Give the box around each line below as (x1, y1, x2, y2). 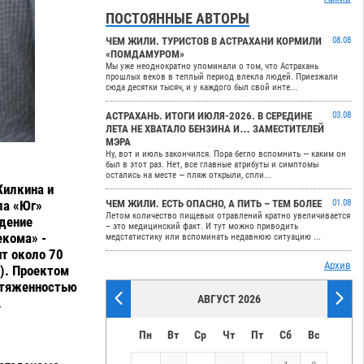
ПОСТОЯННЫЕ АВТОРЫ (106, 10, 250, 28)
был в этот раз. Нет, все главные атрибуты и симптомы (106, 159, 319, 171)
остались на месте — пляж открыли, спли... (106, 170, 272, 181)
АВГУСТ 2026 (197, 292, 262, 306)
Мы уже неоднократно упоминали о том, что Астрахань (106, 61, 319, 72)
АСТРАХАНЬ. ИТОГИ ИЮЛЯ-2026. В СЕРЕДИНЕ (106, 110, 313, 123)
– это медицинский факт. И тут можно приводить (106, 221, 299, 232)
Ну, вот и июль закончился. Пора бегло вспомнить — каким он (106, 149, 347, 160)
